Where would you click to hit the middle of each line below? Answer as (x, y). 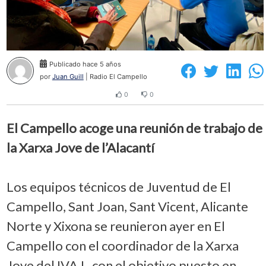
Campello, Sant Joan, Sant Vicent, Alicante (127, 206)
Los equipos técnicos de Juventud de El (118, 186)
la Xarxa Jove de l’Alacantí (80, 147)
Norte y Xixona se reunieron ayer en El (115, 226)
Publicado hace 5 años (85, 64)
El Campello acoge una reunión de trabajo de (134, 128)
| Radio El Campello (115, 77)
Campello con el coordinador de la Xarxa (122, 245)
